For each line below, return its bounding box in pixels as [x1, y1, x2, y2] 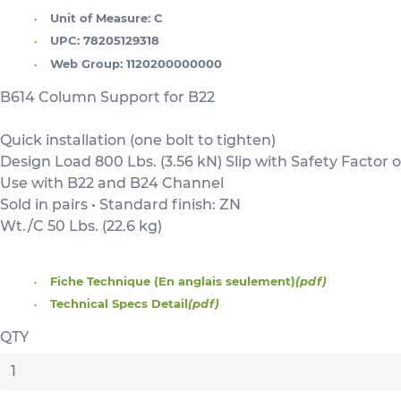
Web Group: [50, 55, 123, 71]
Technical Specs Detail [50, 296, 188, 311]
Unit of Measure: [50, 10, 150, 25]
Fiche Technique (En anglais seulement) [50, 273, 295, 288]
